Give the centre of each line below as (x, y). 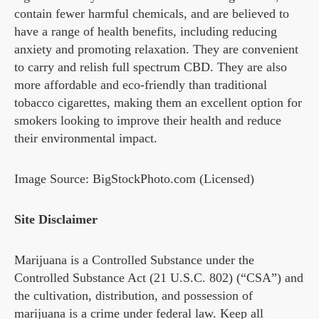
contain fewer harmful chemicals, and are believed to (152, 14)
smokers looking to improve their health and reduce (148, 121)
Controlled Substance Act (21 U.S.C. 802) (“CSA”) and (159, 278)
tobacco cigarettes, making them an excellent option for (158, 103)
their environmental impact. (86, 138)
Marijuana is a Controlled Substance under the (134, 260)
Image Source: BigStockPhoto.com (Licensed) (134, 179)
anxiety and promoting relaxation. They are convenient (156, 49)
